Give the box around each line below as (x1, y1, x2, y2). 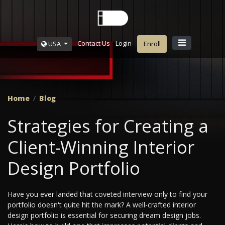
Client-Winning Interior (8, 135, 194, 159)
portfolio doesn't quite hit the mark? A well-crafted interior (8, 200, 196, 210)
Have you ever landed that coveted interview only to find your (8, 189, 207, 199)
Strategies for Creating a (8, 114, 208, 138)
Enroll (143, 39, 161, 48)
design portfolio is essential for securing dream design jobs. (8, 210, 201, 220)
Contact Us (77, 39, 110, 48)
